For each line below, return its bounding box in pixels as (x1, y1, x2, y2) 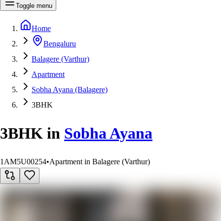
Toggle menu (16, 1, 52, 9)
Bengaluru (43, 39, 76, 48)
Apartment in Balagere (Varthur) (49, 157, 150, 166)
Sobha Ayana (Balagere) (32, 85, 108, 94)
